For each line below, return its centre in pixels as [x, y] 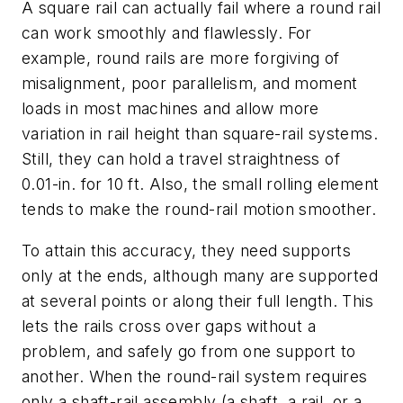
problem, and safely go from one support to [189, 351]
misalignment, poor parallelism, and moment [190, 84]
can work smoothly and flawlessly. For [167, 33]
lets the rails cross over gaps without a [169, 326]
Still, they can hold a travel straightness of [181, 159]
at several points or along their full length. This [197, 300]
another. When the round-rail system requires [195, 376]
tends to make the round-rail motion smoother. [199, 210]
